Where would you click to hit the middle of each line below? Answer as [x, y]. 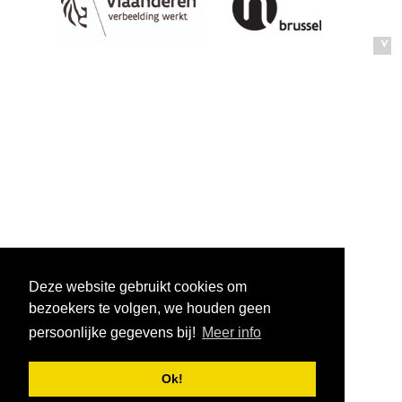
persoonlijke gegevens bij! [114, 333]
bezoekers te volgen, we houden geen [150, 309]
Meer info [232, 333]
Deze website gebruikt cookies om [138, 287]
